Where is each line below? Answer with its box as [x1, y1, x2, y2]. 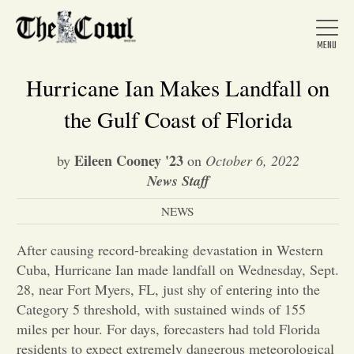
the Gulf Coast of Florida [63, 104, 292, 134]
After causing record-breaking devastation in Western [17, 240, 323, 259]
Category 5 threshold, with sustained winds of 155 [17, 299, 306, 318]
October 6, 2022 [205, 151, 299, 170]
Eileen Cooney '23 [73, 150, 183, 171]
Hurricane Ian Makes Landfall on [26, 73, 330, 103]
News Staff [146, 171, 209, 190]
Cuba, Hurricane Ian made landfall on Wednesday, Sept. [17, 260, 339, 279]
